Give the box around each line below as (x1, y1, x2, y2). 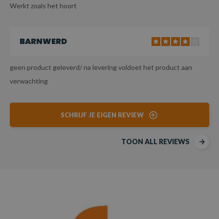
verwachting (9, 77, 48, 86)
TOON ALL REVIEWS (121, 137, 190, 146)
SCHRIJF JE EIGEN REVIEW (60, 111, 144, 119)
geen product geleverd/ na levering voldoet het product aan (9, 63, 192, 72)
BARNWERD (19, 36, 67, 47)
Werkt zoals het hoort (9, 1, 77, 10)
